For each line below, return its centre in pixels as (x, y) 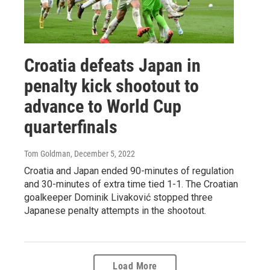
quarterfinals (71, 127)
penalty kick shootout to (111, 86)
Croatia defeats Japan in (112, 65)
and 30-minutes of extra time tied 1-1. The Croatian (131, 184)
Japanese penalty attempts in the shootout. (115, 210)
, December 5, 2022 (103, 153)
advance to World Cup (103, 106)
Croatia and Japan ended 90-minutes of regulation (129, 171)
